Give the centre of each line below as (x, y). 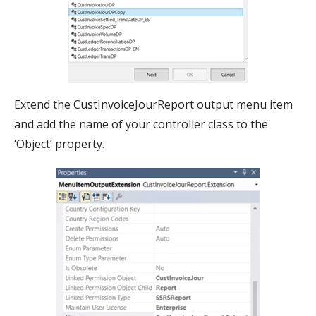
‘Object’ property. (59, 144)
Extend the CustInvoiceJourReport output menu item (153, 104)
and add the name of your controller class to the (141, 124)
